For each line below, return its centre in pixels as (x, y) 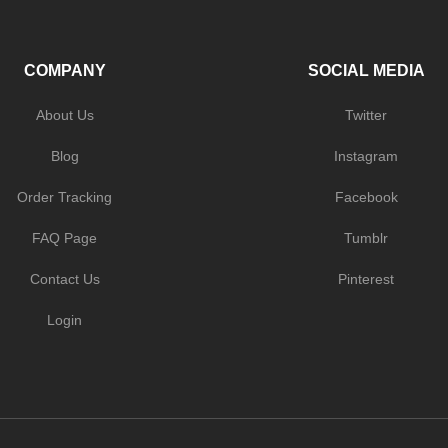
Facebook (366, 197)
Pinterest (366, 279)
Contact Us (64, 279)
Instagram (366, 156)
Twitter (366, 115)
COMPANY (64, 71)
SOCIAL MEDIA (366, 71)
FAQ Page (65, 238)
